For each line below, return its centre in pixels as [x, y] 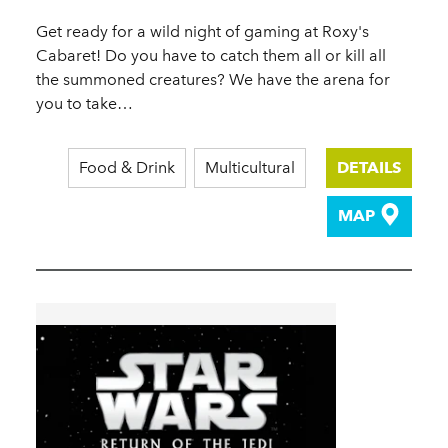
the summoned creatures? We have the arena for [213, 80]
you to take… [84, 104]
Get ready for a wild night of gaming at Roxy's [202, 32]
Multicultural [250, 168]
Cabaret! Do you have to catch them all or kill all [211, 56]
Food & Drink [127, 168]
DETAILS [369, 168]
